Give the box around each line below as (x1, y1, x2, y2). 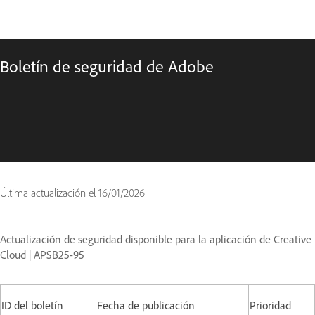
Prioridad (250, 298, 291, 312)
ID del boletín (1, 298, 63, 312)
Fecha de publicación (97, 298, 195, 312)
